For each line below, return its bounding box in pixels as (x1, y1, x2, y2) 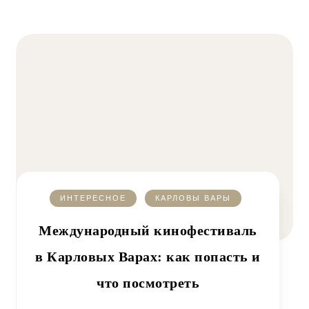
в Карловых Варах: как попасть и (35, 249, 261, 264)
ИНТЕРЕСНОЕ (59, 194, 126, 202)
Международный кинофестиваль (39, 223, 257, 238)
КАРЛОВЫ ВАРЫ (154, 194, 231, 202)
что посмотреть (97, 275, 199, 290)
